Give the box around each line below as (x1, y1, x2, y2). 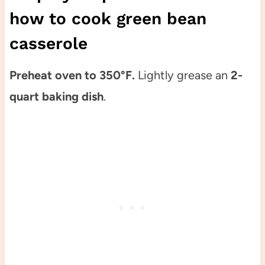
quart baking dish (9, 89, 104, 104)
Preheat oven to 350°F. (9, 67, 135, 82)
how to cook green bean (9, 8, 206, 28)
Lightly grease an (134, 67, 228, 82)
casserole (9, 33, 88, 53)
